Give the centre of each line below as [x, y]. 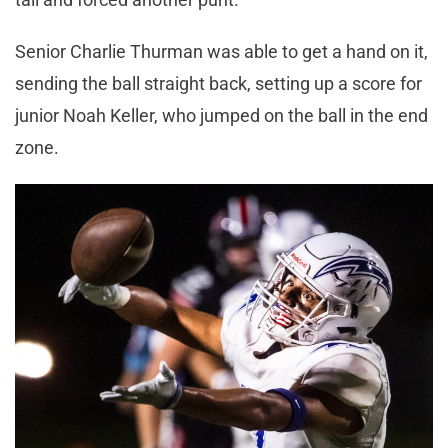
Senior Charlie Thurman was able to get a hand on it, [221, 51]
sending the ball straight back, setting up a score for [218, 83]
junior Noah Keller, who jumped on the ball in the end [221, 115]
